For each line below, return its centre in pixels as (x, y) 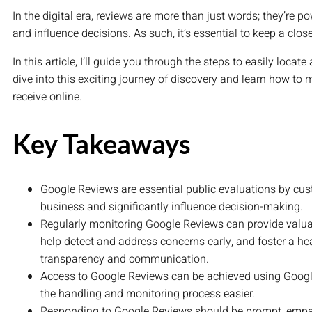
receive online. (47, 97)
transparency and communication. (125, 259)
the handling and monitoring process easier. (148, 294)
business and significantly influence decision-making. (172, 207)
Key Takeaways (102, 143)
